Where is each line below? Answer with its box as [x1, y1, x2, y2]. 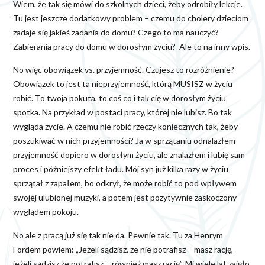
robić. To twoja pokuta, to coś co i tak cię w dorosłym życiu [13, 93, 226, 104]
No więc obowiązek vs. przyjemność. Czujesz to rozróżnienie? [13, 64, 234, 75]
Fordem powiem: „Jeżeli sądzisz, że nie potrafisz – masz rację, [13, 244, 233, 254]
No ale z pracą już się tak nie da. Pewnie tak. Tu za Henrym [13, 230, 223, 240]
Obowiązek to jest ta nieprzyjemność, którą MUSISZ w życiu [13, 79, 232, 89]
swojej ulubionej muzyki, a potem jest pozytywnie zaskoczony [13, 192, 237, 203]
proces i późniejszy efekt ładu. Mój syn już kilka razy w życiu [13, 164, 228, 174]
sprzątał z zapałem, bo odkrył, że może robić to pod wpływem [13, 178, 237, 189]
